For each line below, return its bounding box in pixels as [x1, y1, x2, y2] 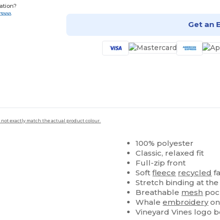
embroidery [163, 197, 209, 207]
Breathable [136, 187, 182, 197]
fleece [152, 167, 176, 177]
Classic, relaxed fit [136, 148, 204, 158]
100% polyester [136, 138, 194, 148]
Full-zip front [136, 158, 186, 167]
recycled [178, 167, 212, 177]
